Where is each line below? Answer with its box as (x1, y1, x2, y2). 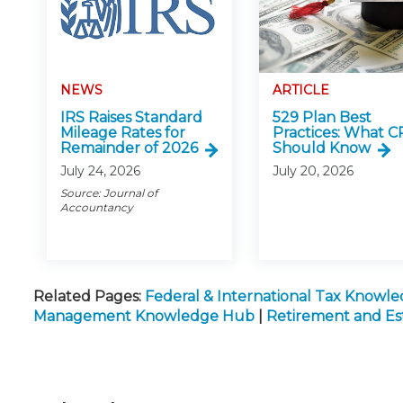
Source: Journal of (60, 186, 157, 201)
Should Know (273, 139, 372, 157)
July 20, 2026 (273, 163, 354, 180)
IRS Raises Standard (60, 109, 202, 127)
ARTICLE (273, 82, 330, 99)
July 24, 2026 (60, 163, 140, 180)
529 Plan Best (273, 109, 372, 127)
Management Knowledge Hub (33, 308, 255, 326)
